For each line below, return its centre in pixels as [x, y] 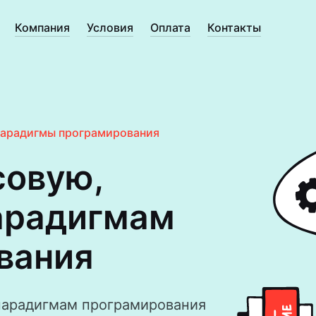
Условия [110, 28]
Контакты [234, 28]
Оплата [170, 28]
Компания [42, 28]
